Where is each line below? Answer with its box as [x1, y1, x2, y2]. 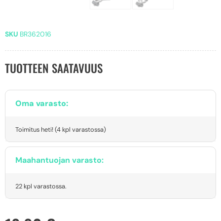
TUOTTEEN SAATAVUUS [5, 60, 103, 77]
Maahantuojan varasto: [15, 154, 104, 165]
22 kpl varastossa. [15, 182, 67, 191]
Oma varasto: [15, 98, 68, 109]
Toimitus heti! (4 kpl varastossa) [15, 125, 106, 134]
